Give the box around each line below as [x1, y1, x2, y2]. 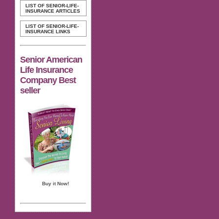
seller [20, 85, 40, 95]
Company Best [20, 75, 76, 85]
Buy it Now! [42, 180, 69, 186]
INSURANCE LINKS [25, 29, 70, 34]
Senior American [20, 54, 82, 65]
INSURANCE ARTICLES [25, 8, 80, 14]
